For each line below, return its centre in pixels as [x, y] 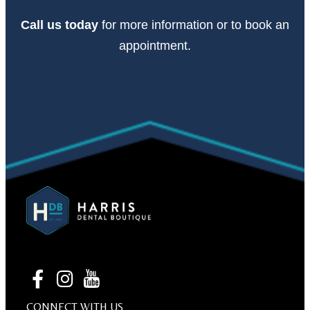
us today [73, 25]
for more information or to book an [195, 25]
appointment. [155, 46]
